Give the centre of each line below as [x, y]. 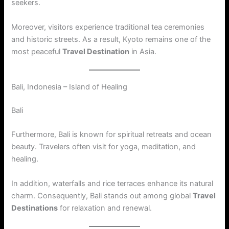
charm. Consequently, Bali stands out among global [102, 196]
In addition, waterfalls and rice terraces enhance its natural [112, 183]
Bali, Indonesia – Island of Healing [70, 87]
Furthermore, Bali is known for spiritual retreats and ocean [112, 135]
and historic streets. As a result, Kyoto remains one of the [111, 39]
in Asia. [143, 51]
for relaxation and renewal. [105, 208]
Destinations [35, 208]
